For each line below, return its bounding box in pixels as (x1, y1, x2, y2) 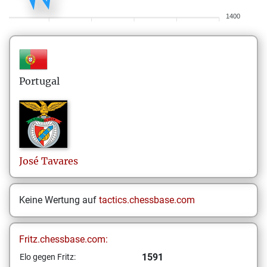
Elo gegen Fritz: (20, 252, 76, 262)
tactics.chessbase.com (99, 194, 195, 206)
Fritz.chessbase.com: (19, 234, 108, 245)
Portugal (19, 75, 60, 87)
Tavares (41, 155, 78, 167)
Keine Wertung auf (19, 194, 99, 206)
